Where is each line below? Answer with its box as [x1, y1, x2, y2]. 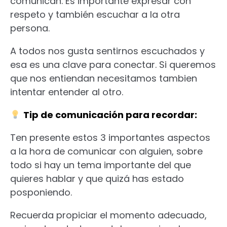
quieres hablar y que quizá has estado [10, 172, 184, 185]
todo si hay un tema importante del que [10, 158, 191, 171]
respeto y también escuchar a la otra [10, 8, 180, 21]
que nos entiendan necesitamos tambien [10, 71, 197, 85]
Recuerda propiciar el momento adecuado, [10, 208, 207, 221]
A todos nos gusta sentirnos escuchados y [10, 44, 205, 57]
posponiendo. [10, 185, 72, 199]
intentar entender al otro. [10, 85, 123, 98]
